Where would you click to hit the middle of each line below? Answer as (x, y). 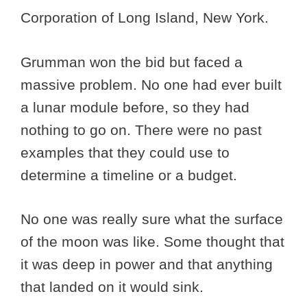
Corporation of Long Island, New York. (147, 18)
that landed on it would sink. (114, 287)
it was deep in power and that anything (147, 265)
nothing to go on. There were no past (141, 130)
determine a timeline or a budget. (131, 175)
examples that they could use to (125, 152)
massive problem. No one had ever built (151, 84)
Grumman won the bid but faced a (132, 62)
